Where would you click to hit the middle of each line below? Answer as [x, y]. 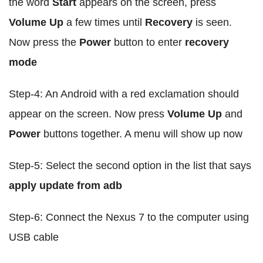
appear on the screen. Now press [88, 114]
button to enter [149, 42]
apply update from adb [65, 186]
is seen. [212, 22]
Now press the [44, 42]
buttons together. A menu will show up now [141, 134]
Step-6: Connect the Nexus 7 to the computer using [129, 217]
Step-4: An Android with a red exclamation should [124, 94]
